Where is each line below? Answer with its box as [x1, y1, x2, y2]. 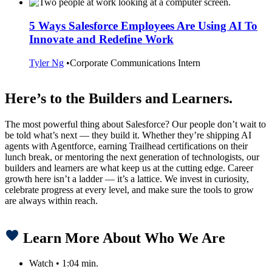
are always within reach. [5, 195, 98, 206]
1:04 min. [62, 258, 98, 269]
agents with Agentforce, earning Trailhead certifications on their [5, 140, 248, 151]
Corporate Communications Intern [70, 57, 200, 68]
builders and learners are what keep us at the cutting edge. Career [5, 162, 253, 173]
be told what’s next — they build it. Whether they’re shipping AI [5, 129, 251, 140]
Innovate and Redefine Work [29, 33, 174, 46]
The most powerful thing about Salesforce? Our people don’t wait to [5, 118, 266, 129]
